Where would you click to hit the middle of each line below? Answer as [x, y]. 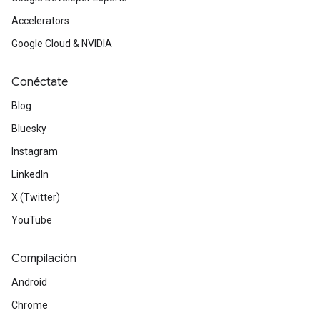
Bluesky [29, 129]
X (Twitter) [36, 197]
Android [29, 282]
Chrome [30, 305]
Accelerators [40, 21]
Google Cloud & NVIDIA [62, 44]
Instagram [35, 151]
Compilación [44, 259]
